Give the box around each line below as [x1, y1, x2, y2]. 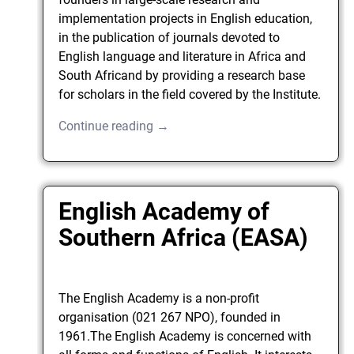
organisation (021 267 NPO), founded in [58, 310, 281, 326]
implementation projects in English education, [58, 10, 313, 26]
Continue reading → [58, 118, 170, 134]
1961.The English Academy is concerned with [58, 329, 312, 345]
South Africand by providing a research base [58, 67, 306, 83]
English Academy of [58, 198, 270, 226]
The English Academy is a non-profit [58, 291, 260, 307]
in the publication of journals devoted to [58, 29, 281, 45]
